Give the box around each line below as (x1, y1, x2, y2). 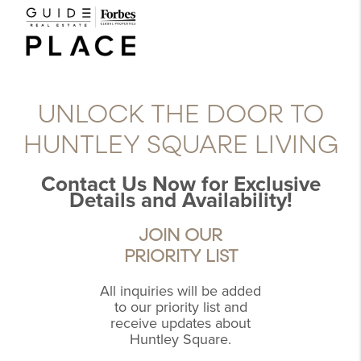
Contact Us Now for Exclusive (40, 172, 321, 197)
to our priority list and (114, 298, 247, 317)
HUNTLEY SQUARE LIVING (23, 128, 338, 163)
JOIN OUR (139, 224, 222, 247)
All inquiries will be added (100, 282, 261, 301)
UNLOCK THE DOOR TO (37, 98, 324, 132)
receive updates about (110, 314, 251, 333)
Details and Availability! (68, 188, 293, 214)
